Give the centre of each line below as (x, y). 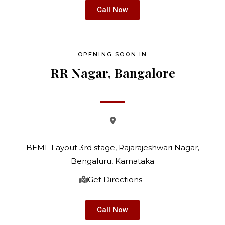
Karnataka (134, 161)
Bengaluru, (92, 161)
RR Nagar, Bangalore (113, 73)
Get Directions (117, 180)
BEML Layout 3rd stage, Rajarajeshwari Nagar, (113, 147)
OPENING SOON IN (113, 54)
